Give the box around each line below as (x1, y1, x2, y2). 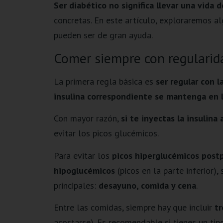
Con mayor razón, (53, 112, 121, 124)
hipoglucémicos (53, 164, 115, 176)
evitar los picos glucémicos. (53, 127, 159, 139)
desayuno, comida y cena (98, 179, 196, 191)
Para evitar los (53, 149, 112, 161)
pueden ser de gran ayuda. (53, 29, 153, 41)
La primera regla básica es (53, 76, 156, 87)
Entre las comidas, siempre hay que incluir (53, 202, 215, 214)
